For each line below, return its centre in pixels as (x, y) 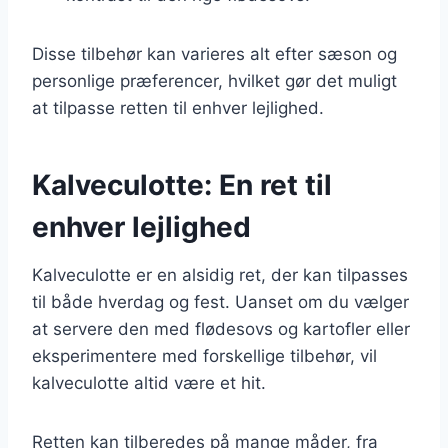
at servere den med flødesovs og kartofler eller (221, 328)
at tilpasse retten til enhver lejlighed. (178, 107)
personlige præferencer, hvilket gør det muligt (214, 80)
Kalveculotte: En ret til (182, 184)
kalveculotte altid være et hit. (149, 382)
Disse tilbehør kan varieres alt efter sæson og (214, 53)
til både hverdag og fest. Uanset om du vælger (220, 301)
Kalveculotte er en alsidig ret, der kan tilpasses (220, 274)
